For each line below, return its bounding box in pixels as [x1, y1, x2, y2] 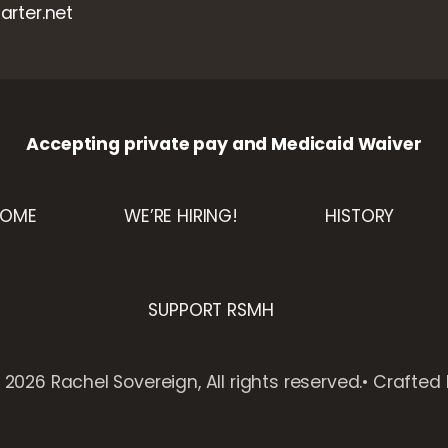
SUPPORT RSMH [148, 297, 274, 322]
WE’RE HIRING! [124, 203, 238, 228]
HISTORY [325, 203, 395, 228]
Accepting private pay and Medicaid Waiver [26, 132, 422, 157]
